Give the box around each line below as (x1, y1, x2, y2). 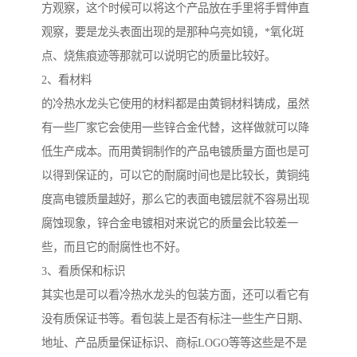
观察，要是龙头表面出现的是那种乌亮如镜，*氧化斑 (41, 25, 304, 39)
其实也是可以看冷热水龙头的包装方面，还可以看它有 (41, 288, 309, 302)
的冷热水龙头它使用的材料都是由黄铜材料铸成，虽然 (41, 97, 309, 111)
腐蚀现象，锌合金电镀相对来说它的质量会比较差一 (41, 217, 298, 230)
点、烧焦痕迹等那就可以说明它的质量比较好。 (41, 49, 276, 63)
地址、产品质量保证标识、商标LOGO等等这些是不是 (41, 336, 307, 350)
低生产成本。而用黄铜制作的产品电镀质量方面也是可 (41, 145, 309, 159)
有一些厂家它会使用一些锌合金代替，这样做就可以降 (41, 121, 309, 135)
